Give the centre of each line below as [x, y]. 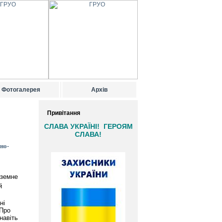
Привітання [64, 113]
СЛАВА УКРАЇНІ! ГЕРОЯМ [88, 126]
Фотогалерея [21, 90]
